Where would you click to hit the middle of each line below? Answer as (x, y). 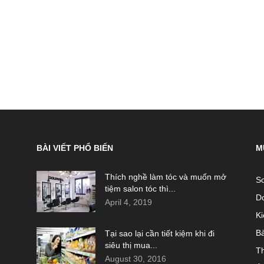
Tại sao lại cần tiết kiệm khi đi (160, 233)
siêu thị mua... (131, 245)
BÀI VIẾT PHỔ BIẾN (75, 148)
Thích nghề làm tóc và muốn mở (166, 177)
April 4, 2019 (128, 202)
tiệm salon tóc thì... (140, 189)
